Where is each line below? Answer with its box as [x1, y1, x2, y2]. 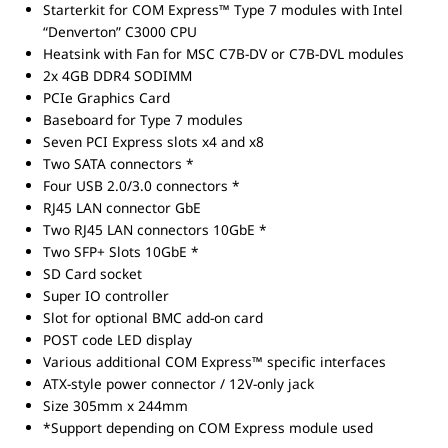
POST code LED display [43, 330, 193, 350]
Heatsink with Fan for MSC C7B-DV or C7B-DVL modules [43, 44, 405, 64]
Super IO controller [43, 286, 170, 306]
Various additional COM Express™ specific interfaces [43, 352, 387, 372]
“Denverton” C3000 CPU [43, 22, 198, 42]
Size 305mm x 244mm [43, 396, 189, 416]
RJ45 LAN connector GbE [43, 198, 202, 218]
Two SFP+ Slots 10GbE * [43, 242, 200, 262]
